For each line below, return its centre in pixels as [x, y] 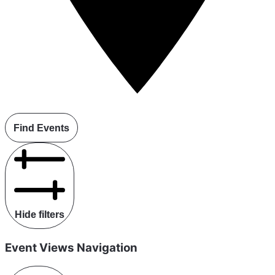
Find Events [41, 128]
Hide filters [40, 214]
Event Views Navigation [71, 247]
